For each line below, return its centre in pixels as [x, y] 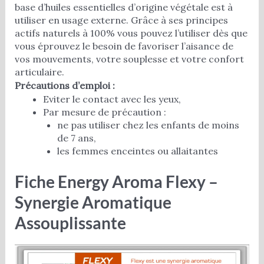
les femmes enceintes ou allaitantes [137, 151]
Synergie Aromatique [93, 202]
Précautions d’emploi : [65, 85]
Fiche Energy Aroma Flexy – [116, 181]
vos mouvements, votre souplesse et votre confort [129, 59]
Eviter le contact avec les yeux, [112, 99]
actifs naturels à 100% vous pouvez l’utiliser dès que [131, 33]
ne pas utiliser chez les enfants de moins [148, 125]
